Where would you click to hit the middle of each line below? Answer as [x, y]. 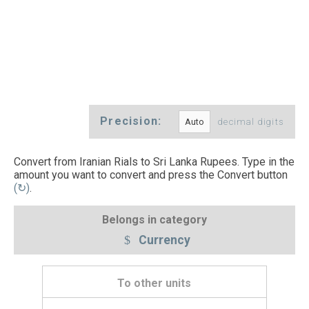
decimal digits [251, 122]
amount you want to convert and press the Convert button [151, 175]
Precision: [133, 121]
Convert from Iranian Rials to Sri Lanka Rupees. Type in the [154, 162]
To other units [154, 283]
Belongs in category [154, 219]
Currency [163, 240]
